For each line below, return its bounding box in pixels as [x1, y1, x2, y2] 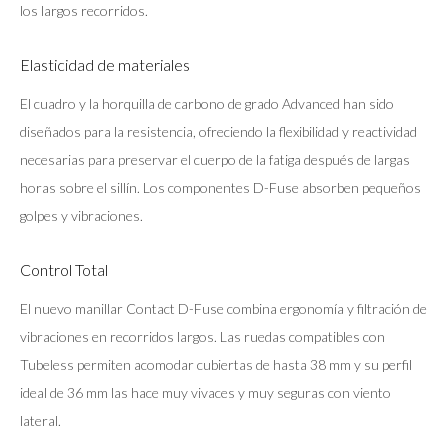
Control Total [20, 260, 108, 280]
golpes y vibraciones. [20, 207, 143, 225]
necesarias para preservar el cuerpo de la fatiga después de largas [20, 151, 410, 169]
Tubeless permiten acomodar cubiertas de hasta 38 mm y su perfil [20, 356, 412, 374]
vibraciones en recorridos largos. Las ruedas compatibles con [20, 328, 385, 346]
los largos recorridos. [20, 2, 148, 20]
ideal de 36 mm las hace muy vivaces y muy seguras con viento [20, 384, 391, 402]
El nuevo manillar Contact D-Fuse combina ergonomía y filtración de [20, 300, 427, 318]
